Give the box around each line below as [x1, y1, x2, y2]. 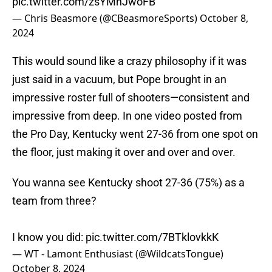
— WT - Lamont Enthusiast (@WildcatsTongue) [12, 247, 223, 261]
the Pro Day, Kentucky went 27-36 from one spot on [12, 127, 258, 141]
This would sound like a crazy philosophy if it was [12, 55, 246, 68]
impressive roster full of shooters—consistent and [12, 91, 250, 104]
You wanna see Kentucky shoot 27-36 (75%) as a [12, 176, 245, 189]
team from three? [12, 194, 97, 208]
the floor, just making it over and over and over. [12, 146, 236, 159]
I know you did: [12, 231, 86, 244]
